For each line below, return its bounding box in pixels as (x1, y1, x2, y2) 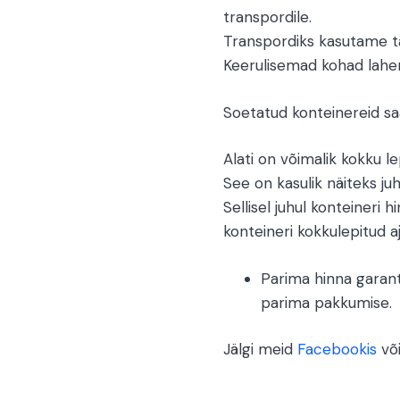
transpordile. (222, 7, 312, 28)
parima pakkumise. (261, 292, 392, 312)
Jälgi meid (222, 339, 297, 360)
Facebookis (296, 339, 377, 360)
